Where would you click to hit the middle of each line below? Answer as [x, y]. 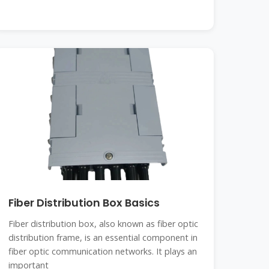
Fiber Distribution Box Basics [84, 203]
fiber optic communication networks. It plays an [103, 251]
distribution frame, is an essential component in [103, 237]
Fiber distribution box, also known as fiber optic [104, 224]
